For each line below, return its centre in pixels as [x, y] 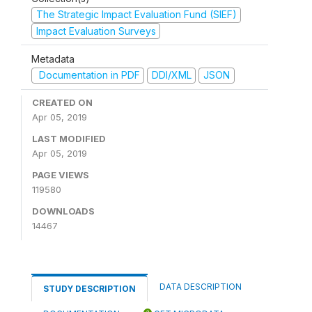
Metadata [53, 59]
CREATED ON [62, 102]
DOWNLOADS [63, 211]
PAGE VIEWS [61, 174]
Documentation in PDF [88, 75]
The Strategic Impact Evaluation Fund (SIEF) [136, 14]
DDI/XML [171, 75]
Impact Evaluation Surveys [96, 31]
